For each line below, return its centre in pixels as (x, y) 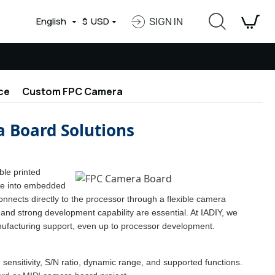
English (51, 21)
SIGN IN (166, 21)
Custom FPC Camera (72, 91)
